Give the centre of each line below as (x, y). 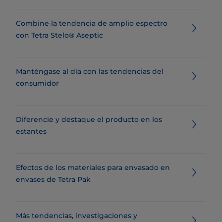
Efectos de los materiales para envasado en (93, 167)
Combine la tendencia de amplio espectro (92, 23)
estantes (31, 131)
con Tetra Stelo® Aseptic (59, 35)
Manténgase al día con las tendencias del (90, 71)
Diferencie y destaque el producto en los (89, 119)
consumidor (37, 83)
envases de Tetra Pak (53, 179)
